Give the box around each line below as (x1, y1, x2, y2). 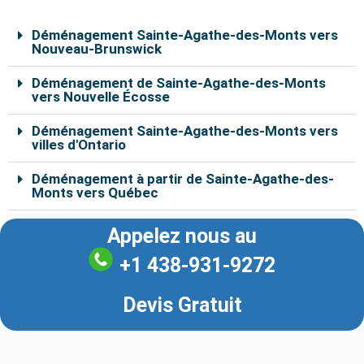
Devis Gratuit (122, 292, 242, 317)
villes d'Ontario (32, 136, 126, 153)
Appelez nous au (107, 223, 257, 248)
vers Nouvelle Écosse (32, 88, 170, 105)
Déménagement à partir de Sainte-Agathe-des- (32, 170, 334, 187)
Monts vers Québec (32, 184, 158, 201)
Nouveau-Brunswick (32, 40, 162, 57)
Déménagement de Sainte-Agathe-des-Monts (32, 74, 326, 91)
